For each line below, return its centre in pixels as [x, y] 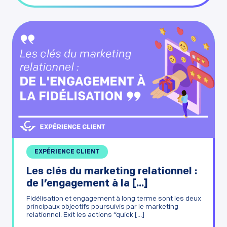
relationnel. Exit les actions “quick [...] [85, 215]
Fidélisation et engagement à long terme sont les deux [114, 199]
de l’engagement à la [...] [87, 184]
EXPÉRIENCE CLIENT [67, 152]
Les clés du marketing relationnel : [112, 172]
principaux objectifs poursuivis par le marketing [102, 207]
